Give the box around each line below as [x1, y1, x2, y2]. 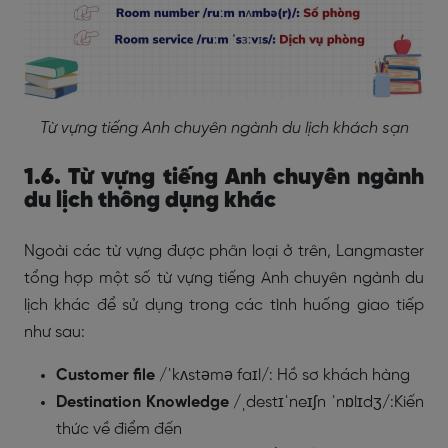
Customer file [56, 367, 155, 384]
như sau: [24, 324, 85, 341]
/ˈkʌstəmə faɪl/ [159, 367, 269, 384]
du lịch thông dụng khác [24, 189, 276, 213]
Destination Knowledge [56, 394, 229, 411]
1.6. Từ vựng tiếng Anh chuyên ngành [24, 166, 424, 190]
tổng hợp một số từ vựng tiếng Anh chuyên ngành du [24, 270, 424, 287]
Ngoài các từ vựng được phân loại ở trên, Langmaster [24, 243, 424, 260]
